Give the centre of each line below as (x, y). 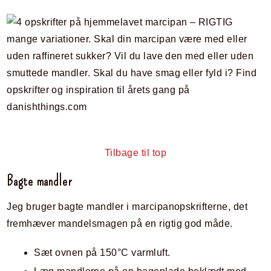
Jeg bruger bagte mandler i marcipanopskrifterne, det (127, 207)
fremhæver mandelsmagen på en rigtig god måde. (120, 224)
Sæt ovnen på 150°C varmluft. (102, 253)
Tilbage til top (135, 153)
